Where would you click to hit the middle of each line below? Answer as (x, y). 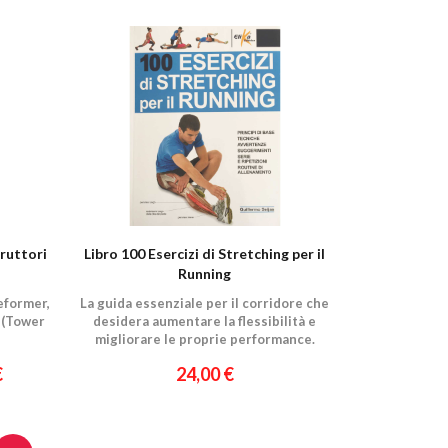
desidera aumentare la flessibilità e (205, 321)
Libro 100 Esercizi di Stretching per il (205, 253)
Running (205, 273)
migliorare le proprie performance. (204, 339)
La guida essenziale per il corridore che (205, 303)
